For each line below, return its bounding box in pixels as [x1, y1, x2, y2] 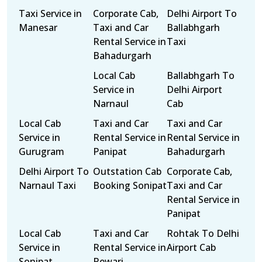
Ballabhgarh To [167, 69, 235, 82]
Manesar [19, 21, 57, 34]
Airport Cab [167, 241, 216, 254]
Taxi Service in [19, 7, 82, 20]
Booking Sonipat [92, 179, 167, 192]
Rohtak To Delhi [167, 227, 240, 240]
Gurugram [19, 145, 64, 158]
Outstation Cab [92, 165, 161, 178]
